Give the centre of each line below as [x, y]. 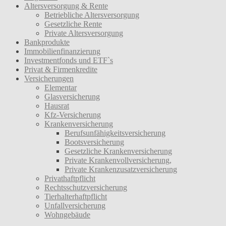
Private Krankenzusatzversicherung [121, 169]
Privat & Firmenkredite [61, 69]
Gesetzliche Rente [73, 24]
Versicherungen [49, 78]
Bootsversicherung [94, 142]
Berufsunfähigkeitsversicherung [115, 133]
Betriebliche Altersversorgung [92, 15]
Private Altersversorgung [84, 33]
